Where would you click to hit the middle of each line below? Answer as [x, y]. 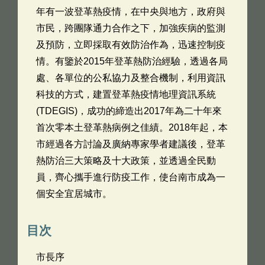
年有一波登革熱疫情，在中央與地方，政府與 [131, 12]
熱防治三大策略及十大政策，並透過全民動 [126, 161]
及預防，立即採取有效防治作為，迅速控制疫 [131, 45]
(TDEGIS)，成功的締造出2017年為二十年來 [129, 111]
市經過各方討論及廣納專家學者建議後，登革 [131, 144]
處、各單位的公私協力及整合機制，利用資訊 [131, 78]
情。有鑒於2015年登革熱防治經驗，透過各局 [132, 61]
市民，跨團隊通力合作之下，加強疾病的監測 [131, 28]
